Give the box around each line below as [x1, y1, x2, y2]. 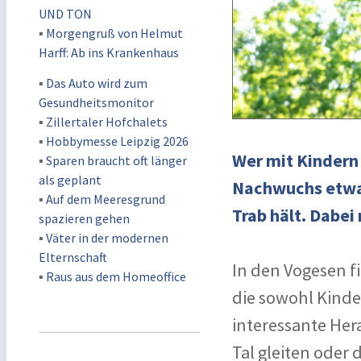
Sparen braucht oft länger [46, 152, 187, 168]
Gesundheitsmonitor [39, 94, 154, 110]
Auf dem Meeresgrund [46, 191, 165, 207]
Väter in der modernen [46, 230, 168, 246]
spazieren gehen [39, 210, 130, 226]
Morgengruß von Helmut [46, 25, 183, 41]
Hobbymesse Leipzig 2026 [46, 133, 189, 149]
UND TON [39, 6, 92, 22]
